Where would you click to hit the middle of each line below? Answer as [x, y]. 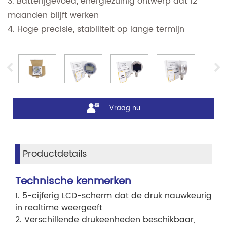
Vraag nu [125, 108]
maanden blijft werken [53, 15]
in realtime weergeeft [59, 208]
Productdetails [55, 154]
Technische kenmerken [73, 182]
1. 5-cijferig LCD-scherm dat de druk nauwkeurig [113, 196]
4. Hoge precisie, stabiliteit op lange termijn [96, 30]
